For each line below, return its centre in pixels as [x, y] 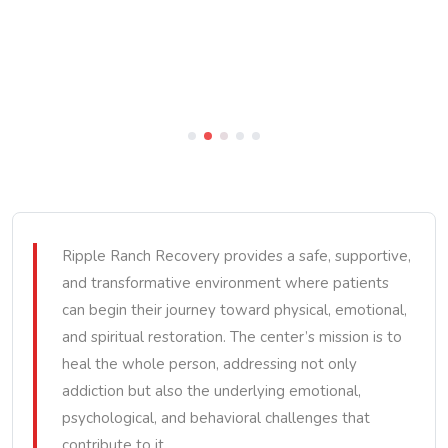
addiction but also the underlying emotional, [211, 391]
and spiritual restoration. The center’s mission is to [232, 337]
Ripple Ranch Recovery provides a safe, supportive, [236, 256]
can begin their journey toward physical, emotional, [234, 310]
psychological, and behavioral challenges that [216, 418]
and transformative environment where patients [225, 283]
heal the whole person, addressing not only [209, 364]
